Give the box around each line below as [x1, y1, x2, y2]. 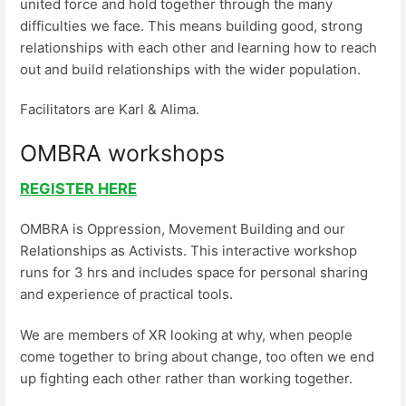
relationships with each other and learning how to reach [20, 38, 377, 56]
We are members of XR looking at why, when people [20, 325, 353, 343]
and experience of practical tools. [20, 285, 233, 304]
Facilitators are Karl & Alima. [20, 101, 199, 119]
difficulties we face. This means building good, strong [20, 16, 362, 34]
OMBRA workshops [20, 139, 225, 167]
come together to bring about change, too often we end [20, 347, 374, 365]
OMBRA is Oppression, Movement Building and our [20, 220, 345, 238]
